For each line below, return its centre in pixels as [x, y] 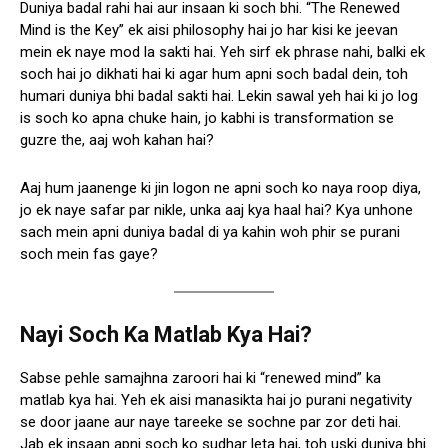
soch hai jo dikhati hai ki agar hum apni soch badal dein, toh [214, 74]
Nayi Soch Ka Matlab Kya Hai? [166, 335]
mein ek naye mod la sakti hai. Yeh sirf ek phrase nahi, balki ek [222, 52]
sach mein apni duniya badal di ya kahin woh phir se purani [210, 232]
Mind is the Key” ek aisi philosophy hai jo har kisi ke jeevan [209, 30]
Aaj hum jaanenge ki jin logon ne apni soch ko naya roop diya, [220, 188]
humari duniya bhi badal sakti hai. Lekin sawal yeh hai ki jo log [219, 96]
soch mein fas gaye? [89, 254]
